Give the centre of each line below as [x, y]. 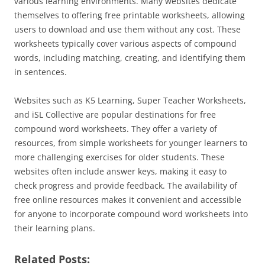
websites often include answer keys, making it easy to [120, 172]
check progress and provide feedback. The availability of [126, 186]
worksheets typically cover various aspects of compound [125, 44]
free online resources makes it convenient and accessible [128, 200]
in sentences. [41, 72]
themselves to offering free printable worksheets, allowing [130, 15]
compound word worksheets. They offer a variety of [116, 129]
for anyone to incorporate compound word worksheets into [131, 214]
